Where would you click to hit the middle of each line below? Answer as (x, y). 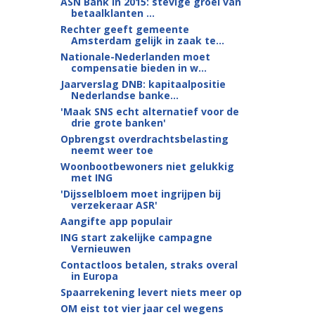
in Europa (94, 276)
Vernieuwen (101, 249)
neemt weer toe (112, 150)
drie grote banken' (118, 123)
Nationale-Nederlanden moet (135, 57)
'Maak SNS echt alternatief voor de (149, 111)
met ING (91, 178)
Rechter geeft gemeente (124, 29)
